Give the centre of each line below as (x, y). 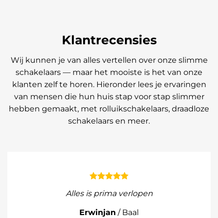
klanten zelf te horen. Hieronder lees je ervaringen (109, 84)
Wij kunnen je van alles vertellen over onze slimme (109, 60)
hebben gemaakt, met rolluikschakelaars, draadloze (109, 109)
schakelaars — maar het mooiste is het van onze (109, 72)
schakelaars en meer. (109, 121)
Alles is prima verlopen (109, 193)
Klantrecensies (109, 40)
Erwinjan (98, 212)
